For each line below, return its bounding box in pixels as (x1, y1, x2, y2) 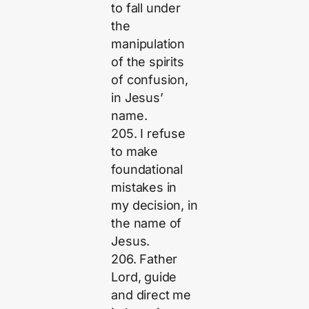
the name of (111, 215, 182, 230)
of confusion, (111, 72, 188, 87)
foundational (111, 161, 183, 177)
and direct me (111, 287, 191, 302)
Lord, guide (111, 269, 177, 284)
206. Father (111, 251, 178, 266)
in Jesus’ (111, 90, 163, 105)
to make (111, 143, 159, 159)
